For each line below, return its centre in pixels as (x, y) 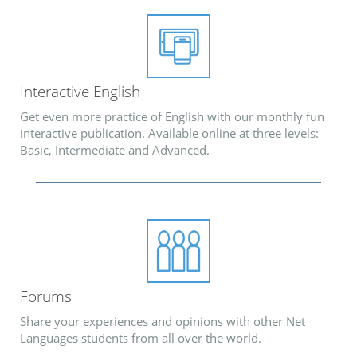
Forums (46, 296)
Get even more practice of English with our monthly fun (172, 116)
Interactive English (80, 92)
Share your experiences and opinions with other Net (163, 321)
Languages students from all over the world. (141, 337)
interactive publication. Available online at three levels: (169, 133)
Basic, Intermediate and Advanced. (115, 149)
